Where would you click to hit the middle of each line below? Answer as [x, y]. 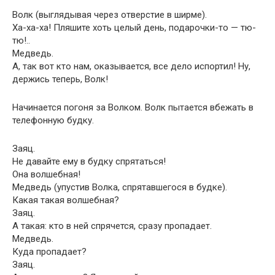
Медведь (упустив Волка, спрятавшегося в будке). [120, 187]
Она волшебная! [46, 174]
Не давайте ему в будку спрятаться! [89, 161]
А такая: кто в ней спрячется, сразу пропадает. [112, 226]
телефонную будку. [53, 120]
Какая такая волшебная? [66, 200]
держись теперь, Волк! [60, 79]
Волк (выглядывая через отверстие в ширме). [110, 15]
